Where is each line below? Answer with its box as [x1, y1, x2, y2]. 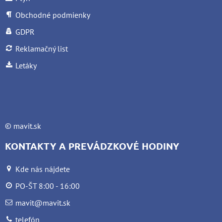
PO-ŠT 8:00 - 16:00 [15, 180, 80, 191]
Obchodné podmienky [15, 9, 90, 20]
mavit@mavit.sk [15, 197, 70, 208]
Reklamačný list [15, 43, 68, 54]
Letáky [15, 60, 37, 70]
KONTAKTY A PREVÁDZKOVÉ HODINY [5, 139, 179, 152]
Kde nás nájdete [15, 164, 70, 174]
